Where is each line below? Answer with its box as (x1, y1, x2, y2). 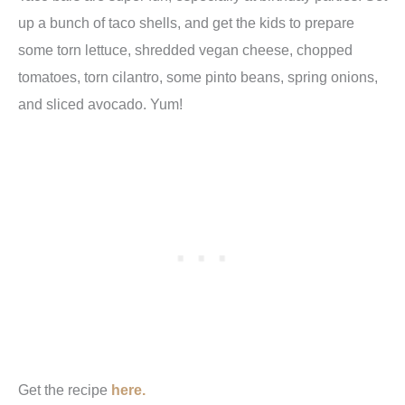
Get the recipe (18, 381, 111, 399)
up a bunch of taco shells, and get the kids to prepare (18, 14, 354, 31)
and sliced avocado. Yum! (18, 95, 183, 112)
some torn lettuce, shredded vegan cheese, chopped (18, 41, 353, 58)
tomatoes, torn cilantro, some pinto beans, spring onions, (18, 68, 378, 85)
